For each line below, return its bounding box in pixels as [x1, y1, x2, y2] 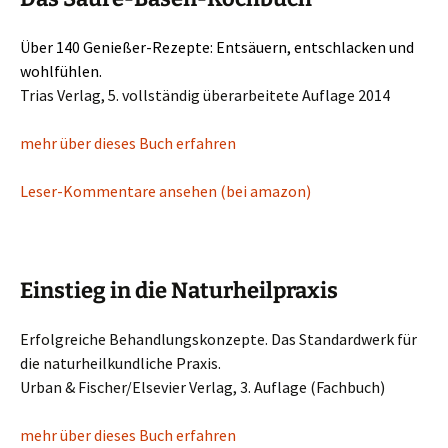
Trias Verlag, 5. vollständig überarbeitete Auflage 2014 [20, 84, 390, 105]
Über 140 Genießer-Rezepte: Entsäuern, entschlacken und [20, 36, 414, 57]
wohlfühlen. [20, 60, 102, 81]
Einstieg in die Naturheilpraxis [20, 276, 338, 304]
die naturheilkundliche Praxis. [20, 352, 221, 373]
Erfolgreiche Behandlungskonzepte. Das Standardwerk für [20, 328, 417, 349]
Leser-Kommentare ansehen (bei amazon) [20, 180, 311, 201]
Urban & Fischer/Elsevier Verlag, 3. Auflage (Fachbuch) [20, 376, 385, 397]
